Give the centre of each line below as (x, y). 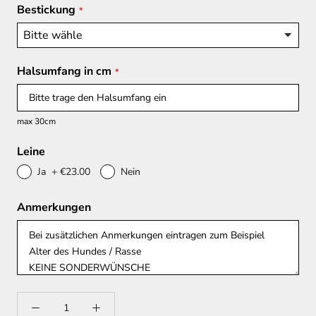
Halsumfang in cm (64, 72)
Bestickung (46, 10)
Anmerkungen (54, 208)
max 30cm (36, 122)
